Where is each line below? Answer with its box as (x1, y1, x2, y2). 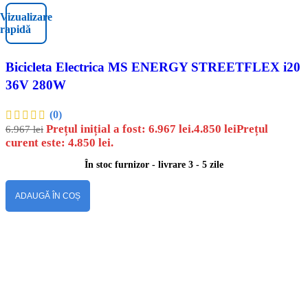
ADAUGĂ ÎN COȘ (15, 190, 80, 201)
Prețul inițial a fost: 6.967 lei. (46, 122, 194, 135)
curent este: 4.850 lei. (5, 135, 113, 149)
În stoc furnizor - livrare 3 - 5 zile (85, 159, 223, 170)
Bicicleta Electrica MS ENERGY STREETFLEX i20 (5, 59, 300, 74)
